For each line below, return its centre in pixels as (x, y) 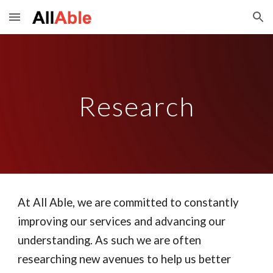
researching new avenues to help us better (125, 259)
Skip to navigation (225, 23)
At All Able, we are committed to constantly (129, 202)
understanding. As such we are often (110, 240)
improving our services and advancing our (122, 221)
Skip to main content (53, 23)
